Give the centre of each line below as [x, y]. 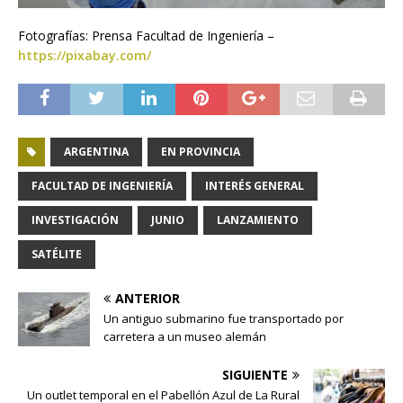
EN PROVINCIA [201, 152]
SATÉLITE [57, 255]
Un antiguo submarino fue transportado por [224, 319]
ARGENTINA [96, 152]
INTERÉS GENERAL [255, 186]
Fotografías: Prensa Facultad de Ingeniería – [146, 36]
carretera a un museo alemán [185, 337]
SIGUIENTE [255, 375]
